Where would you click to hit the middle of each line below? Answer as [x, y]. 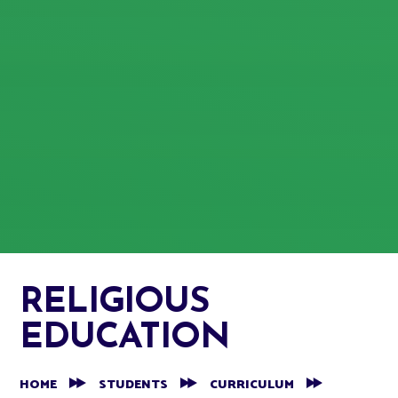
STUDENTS [133, 385]
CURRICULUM [251, 385]
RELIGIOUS [115, 302]
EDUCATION [124, 338]
